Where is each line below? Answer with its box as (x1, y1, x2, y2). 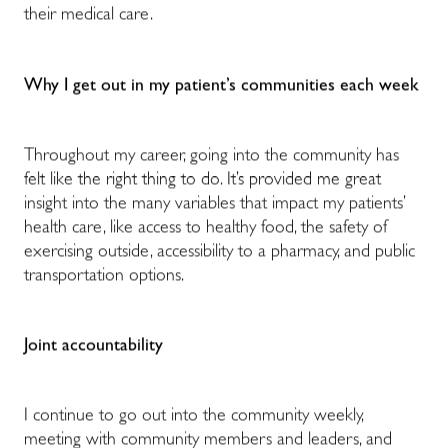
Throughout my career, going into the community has (24, 148, 399, 167)
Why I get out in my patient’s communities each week (24, 77, 419, 96)
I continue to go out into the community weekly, (24, 408, 363, 427)
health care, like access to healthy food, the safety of (24, 220, 387, 239)
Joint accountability (24, 338, 163, 357)
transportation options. (24, 268, 184, 287)
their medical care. (24, 7, 153, 26)
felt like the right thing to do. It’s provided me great (24, 172, 381, 191)
